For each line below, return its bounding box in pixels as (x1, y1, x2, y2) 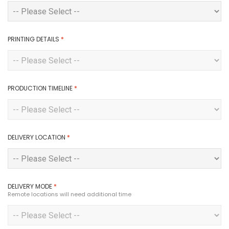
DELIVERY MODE (8, 182, 52, 191)
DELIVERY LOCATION (8, 133, 65, 142)
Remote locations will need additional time (8, 190, 131, 198)
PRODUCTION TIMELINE (8, 84, 73, 93)
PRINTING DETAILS (8, 35, 59, 43)
